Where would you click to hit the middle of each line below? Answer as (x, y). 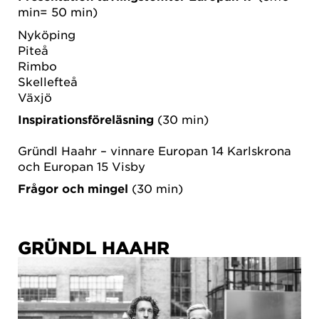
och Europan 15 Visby (82, 166)
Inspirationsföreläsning (88, 119)
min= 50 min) (58, 12)
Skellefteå (48, 81)
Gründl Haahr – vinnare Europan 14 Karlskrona (155, 151)
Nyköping (47, 34)
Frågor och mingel (73, 188)
